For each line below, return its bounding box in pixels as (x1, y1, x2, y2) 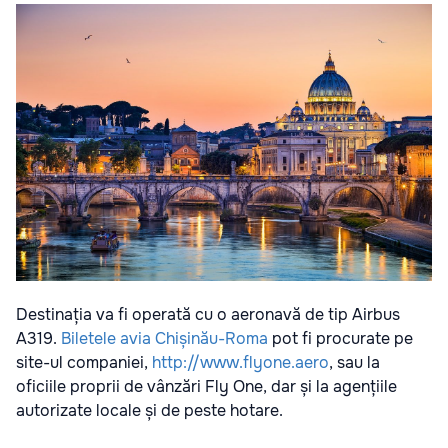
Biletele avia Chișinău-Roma (61, 328, 268, 350)
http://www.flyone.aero (152, 352, 329, 374)
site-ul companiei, (16, 352, 152, 374)
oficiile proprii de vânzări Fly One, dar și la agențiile (16, 376, 397, 398)
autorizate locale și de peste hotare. (16, 400, 283, 422)
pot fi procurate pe (268, 328, 413, 350)
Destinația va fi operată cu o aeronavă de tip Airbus (16, 304, 400, 326)
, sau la (329, 352, 380, 374)
